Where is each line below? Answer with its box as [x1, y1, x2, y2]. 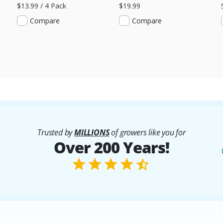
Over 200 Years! [54, 136, 169, 158]
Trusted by [37, 126, 75, 138]
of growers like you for [109, 126, 186, 138]
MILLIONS [74, 126, 110, 138]
